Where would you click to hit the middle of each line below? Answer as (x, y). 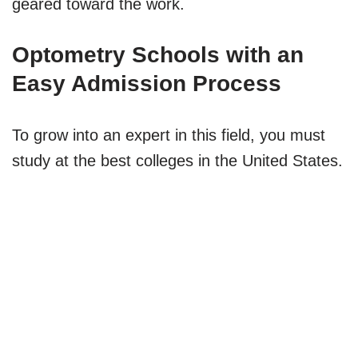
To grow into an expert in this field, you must (169, 135)
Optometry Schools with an (158, 54)
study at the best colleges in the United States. (177, 160)
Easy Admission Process (147, 83)
